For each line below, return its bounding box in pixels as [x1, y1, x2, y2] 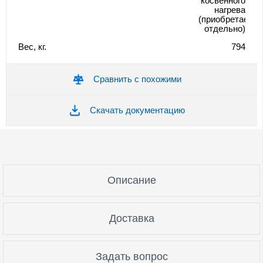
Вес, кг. [18, 42, 46, 52]
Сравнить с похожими [93, 74, 181, 85]
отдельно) [204, 23, 245, 34]
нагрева [214, 5, 245, 15]
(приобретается [198, 14, 262, 25]
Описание [107, 174, 156, 187]
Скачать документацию [89, 105, 185, 116]
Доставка [109, 213, 154, 225]
